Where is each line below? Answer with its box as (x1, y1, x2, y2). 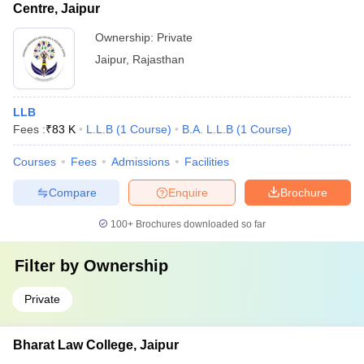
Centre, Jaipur (13, 2, 100, 15)
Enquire (168, 185, 208, 199)
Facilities (184, 155, 229, 168)
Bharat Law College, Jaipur (13, 338, 179, 352)
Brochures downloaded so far (133, 219, 266, 230)
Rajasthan (132, 53, 184, 66)
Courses (13, 155, 56, 168)
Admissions (111, 155, 170, 168)
